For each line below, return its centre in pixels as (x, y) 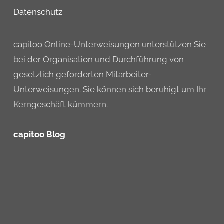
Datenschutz (38, 12)
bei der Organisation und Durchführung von (98, 59)
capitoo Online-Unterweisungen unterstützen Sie (109, 44)
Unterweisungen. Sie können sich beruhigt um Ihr (110, 89)
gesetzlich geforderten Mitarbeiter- (82, 74)
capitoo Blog (39, 134)
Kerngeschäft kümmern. (60, 104)
